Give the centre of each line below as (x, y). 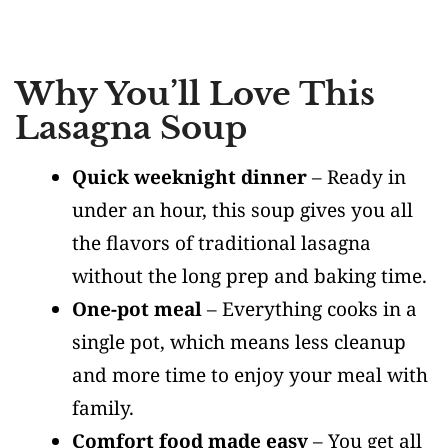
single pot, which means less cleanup (239, 342)
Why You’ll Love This (195, 94)
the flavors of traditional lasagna (221, 243)
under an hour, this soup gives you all (242, 210)
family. (103, 408)
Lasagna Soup (131, 128)
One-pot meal (137, 309)
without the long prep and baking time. (249, 276)
